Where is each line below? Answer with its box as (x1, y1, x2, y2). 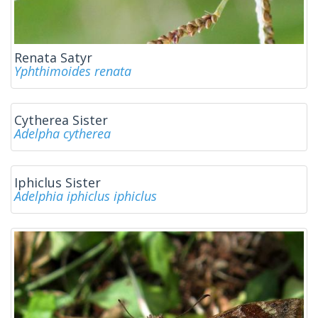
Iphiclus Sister (14, 173, 101, 191)
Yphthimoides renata (14, 62, 131, 79)
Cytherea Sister (14, 111, 108, 128)
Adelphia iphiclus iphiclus (14, 187, 157, 204)
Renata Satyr (14, 48, 92, 66)
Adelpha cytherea (14, 124, 111, 142)
